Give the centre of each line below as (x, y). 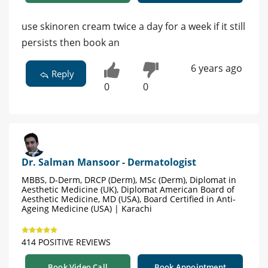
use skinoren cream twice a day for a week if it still (133, 27)
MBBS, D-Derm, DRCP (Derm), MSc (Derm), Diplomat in (129, 180)
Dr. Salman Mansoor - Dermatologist (109, 162)
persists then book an (71, 43)
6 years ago (216, 68)
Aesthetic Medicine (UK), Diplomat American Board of (128, 190)
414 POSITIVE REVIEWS (66, 242)
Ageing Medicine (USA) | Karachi (87, 209)
